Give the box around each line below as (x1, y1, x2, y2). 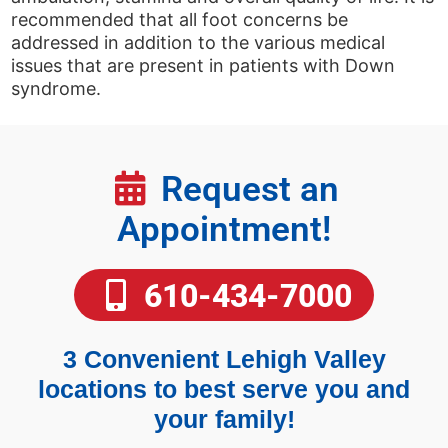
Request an (161, 169, 340, 211)
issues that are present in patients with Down (11, 54, 396, 76)
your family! (153, 405, 295, 434)
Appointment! (117, 209, 331, 251)
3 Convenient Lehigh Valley (62, 345, 386, 374)
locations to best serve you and (38, 375, 410, 404)
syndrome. (11, 77, 102, 99)
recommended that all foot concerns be (11, 8, 349, 30)
